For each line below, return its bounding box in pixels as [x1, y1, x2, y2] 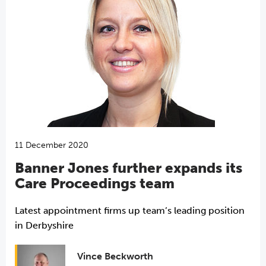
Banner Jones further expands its [15, 159, 242, 176]
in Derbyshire [15, 220, 74, 231]
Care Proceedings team [15, 175, 175, 192]
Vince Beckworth [77, 250, 153, 262]
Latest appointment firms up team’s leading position [15, 205, 245, 216]
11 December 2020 [15, 140, 88, 150]
